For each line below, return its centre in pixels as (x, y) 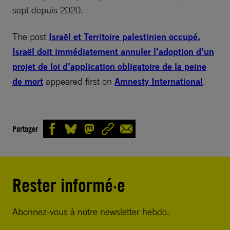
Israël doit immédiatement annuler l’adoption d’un (113, 52)
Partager (25, 129)
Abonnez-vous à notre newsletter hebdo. (91, 212)
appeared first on (79, 81)
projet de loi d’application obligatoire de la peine (109, 66)
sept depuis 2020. (48, 10)
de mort (28, 81)
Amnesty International (159, 81)
